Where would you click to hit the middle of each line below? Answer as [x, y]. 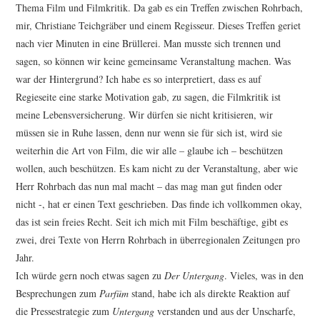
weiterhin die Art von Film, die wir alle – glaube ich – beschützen [150, 151]
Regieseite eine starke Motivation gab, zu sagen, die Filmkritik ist [149, 97]
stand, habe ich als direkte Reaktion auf [210, 294]
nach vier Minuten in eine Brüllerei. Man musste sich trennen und [149, 44]
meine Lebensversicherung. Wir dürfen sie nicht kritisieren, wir [145, 115]
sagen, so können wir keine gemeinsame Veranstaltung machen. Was [154, 61]
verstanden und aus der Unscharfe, [227, 311]
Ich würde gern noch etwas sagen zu [90, 276]
